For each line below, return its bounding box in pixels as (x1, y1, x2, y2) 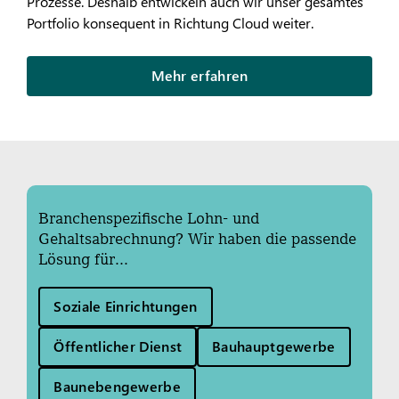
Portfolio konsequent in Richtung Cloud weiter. (27, 12, 313, 32)
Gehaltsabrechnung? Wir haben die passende (38, 228, 357, 248)
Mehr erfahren (151, 65, 248, 85)
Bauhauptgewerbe (212, 336, 336, 355)
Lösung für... (38, 248, 129, 268)
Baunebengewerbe (53, 376, 181, 395)
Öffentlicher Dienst (53, 336, 183, 355)
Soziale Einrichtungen (53, 296, 198, 315)
